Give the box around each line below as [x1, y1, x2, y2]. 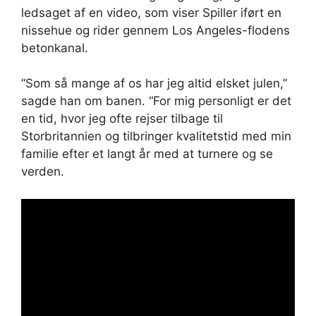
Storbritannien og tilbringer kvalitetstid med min [21, 129, 291, 143]
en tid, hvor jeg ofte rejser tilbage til [21, 111, 223, 126]
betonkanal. [21, 40, 88, 55]
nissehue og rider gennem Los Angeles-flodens [21, 23, 290, 37]
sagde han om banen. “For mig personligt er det [21, 94, 291, 108]
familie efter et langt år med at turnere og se [21, 147, 273, 161]
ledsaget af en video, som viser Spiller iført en [21, 5, 281, 20]
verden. [21, 164, 64, 178]
